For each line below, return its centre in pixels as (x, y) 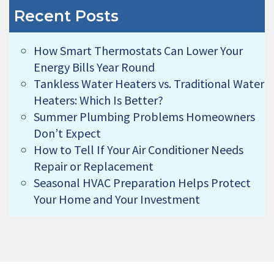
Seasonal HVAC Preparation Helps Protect (142, 183)
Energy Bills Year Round (94, 67)
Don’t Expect (67, 133)
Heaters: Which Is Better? (98, 100)
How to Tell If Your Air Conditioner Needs (139, 150)
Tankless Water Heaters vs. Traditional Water (149, 84)
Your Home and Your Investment (117, 199)
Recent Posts (66, 16)
